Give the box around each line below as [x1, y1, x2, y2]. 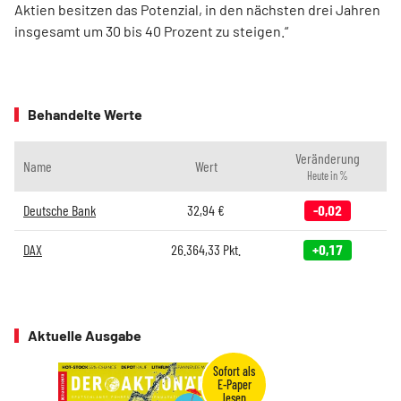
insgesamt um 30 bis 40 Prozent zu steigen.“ [14, 21, 288, 39]
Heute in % [307, 168, 348, 182]
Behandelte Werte [28, 105, 142, 123]
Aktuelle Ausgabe [28, 326, 141, 344]
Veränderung [295, 149, 360, 166]
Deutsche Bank [23, 200, 96, 218]
